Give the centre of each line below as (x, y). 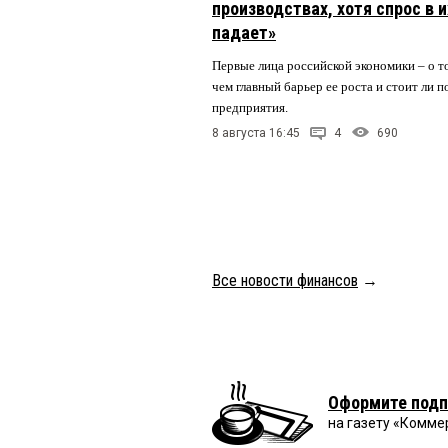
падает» (244, 32)
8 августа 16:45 (256, 133)
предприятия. (251, 107)
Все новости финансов (285, 280)
